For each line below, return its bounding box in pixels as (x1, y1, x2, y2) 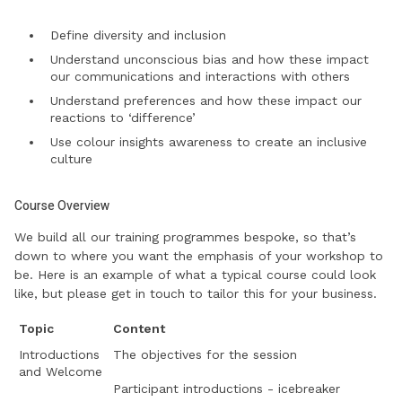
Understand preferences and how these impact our (50, 93, 362, 109)
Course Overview (14, 197, 109, 216)
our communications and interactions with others (50, 69, 350, 84)
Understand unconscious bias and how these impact (50, 52, 369, 67)
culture (50, 152, 92, 167)
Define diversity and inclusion (50, 28, 226, 43)
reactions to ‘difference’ (50, 110, 196, 126)
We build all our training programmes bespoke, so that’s (14, 230, 356, 245)
